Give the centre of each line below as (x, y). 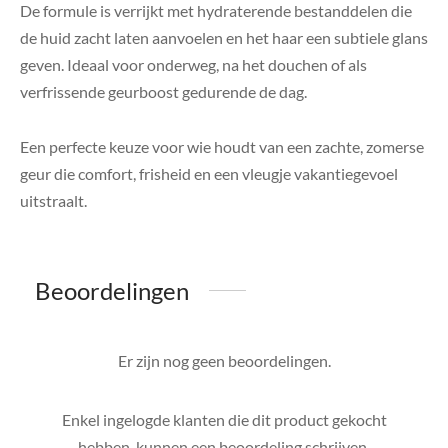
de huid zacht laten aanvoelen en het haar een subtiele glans (224, 37)
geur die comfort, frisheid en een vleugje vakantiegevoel (209, 173)
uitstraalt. (53, 200)
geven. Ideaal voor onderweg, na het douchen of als (193, 64)
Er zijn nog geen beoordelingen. (224, 360)
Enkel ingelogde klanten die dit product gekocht (224, 419)
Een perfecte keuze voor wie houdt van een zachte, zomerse (222, 146)
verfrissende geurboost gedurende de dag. (163, 91)
